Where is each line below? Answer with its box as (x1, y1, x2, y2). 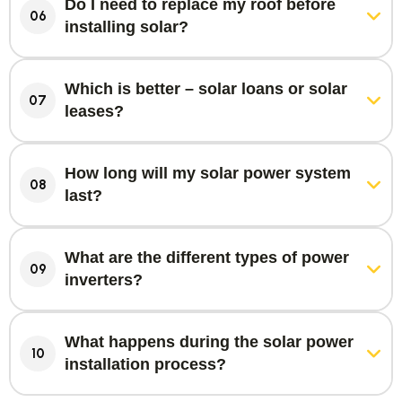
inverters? (65, 271, 143, 289)
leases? (65, 102, 124, 120)
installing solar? (65, 18, 188, 36)
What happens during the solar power (65, 333, 354, 351)
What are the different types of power (65, 249, 349, 267)
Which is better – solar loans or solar (65, 80, 347, 98)
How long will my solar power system (65, 164, 351, 182)
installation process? (65, 355, 226, 373)
